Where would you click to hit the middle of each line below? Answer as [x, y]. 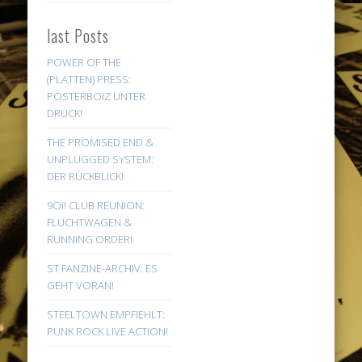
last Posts [78, 35]
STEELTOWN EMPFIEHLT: [106, 314]
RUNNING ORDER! [90, 239]
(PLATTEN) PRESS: [89, 79]
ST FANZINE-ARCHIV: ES [103, 268]
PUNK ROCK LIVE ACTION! [108, 331]
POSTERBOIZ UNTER [97, 96]
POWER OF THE [84, 62]
